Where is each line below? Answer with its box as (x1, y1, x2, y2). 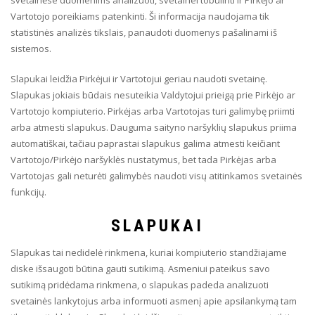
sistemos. (11, 42, 51, 55)
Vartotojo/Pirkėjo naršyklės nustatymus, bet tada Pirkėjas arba (11, 153, 276, 166)
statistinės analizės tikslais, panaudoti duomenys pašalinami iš (11, 26, 277, 39)
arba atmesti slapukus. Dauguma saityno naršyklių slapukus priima (11, 121, 297, 134)
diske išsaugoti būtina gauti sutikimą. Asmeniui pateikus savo (11, 262, 270, 275)
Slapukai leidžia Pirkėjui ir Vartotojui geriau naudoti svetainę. (11, 72, 267, 85)
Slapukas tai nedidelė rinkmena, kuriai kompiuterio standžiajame (11, 246, 287, 259)
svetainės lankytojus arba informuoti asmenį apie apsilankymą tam (11, 295, 297, 307)
